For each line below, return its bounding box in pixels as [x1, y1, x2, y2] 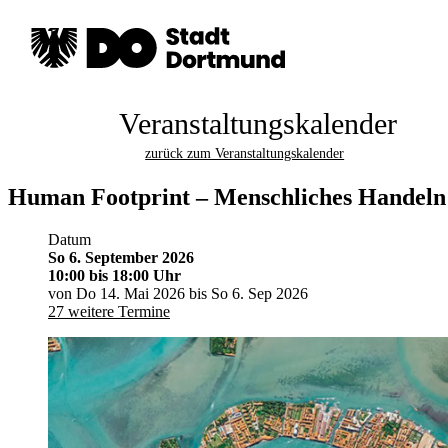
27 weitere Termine [48, 302, 170, 320]
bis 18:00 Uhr [89, 266, 181, 284]
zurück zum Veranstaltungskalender [145, 146, 345, 161]
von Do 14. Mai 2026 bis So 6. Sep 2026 [48, 284, 308, 302]
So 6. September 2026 [48, 248, 194, 266]
